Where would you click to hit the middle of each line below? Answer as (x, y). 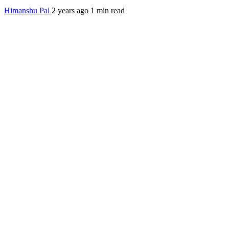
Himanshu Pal (28, 10)
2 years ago (71, 10)
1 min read (108, 10)
